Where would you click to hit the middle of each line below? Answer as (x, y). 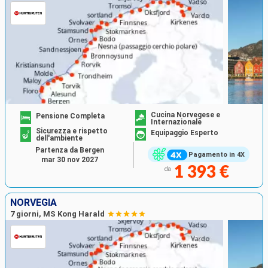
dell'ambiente (60, 138)
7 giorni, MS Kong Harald (57, 214)
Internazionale (176, 122)
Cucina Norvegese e (185, 115)
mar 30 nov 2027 (69, 160)
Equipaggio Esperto (185, 133)
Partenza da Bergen (69, 150)
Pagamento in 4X (216, 154)
